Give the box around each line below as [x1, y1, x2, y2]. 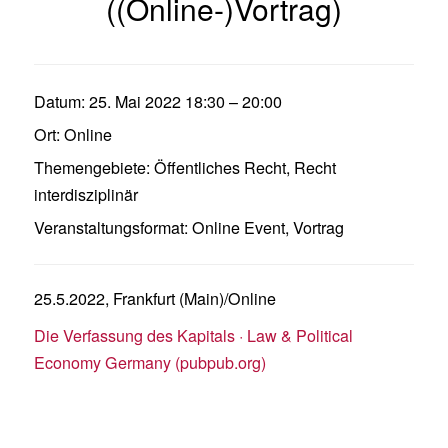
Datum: [33, 90, 85, 113]
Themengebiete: [33, 156, 150, 179]
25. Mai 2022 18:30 [88, 90, 225, 113]
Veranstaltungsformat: [33, 216, 188, 239]
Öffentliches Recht [153, 156, 286, 179]
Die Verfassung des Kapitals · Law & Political [33, 324, 353, 347]
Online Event [191, 216, 285, 239]
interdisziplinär [33, 183, 138, 206]
